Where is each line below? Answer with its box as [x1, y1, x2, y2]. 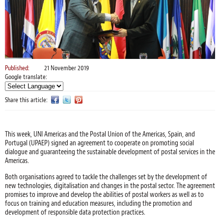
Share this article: [5, 96, 49, 104]
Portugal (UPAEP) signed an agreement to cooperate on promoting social [5, 138, 194, 147]
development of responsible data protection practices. [5, 208, 145, 216]
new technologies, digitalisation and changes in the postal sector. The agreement [5, 181, 215, 190]
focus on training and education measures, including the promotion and [5, 199, 192, 207]
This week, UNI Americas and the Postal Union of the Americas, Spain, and [5, 130, 195, 138]
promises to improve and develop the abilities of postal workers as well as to [5, 190, 204, 198]
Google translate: [5, 73, 49, 81]
